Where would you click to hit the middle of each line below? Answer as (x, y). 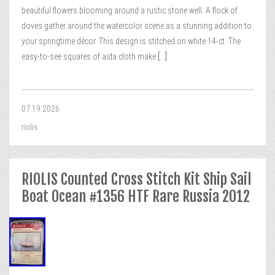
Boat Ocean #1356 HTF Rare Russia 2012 (136, 196)
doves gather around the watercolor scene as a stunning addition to (137, 26)
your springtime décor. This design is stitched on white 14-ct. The (131, 41)
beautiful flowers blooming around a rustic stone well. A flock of (130, 10)
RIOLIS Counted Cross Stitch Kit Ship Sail (136, 179)
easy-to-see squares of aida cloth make (89, 56)
